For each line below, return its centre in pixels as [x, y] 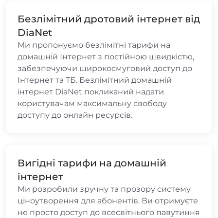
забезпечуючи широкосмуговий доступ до [105, 68]
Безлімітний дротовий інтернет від [109, 19]
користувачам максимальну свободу [92, 103]
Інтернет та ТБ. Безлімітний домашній [95, 80]
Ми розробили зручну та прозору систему [104, 189]
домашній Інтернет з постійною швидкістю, [106, 56]
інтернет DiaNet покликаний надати [91, 91]
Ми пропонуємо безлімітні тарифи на [94, 45]
